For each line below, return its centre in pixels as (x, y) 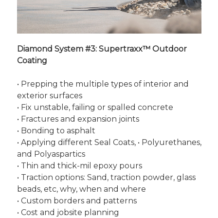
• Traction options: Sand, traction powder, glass (106, 177)
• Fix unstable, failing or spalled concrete (95, 107)
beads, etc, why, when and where (81, 189)
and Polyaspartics (52, 154)
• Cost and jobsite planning (68, 212)
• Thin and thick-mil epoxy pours (79, 166)
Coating (32, 61)
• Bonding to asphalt (56, 131)
